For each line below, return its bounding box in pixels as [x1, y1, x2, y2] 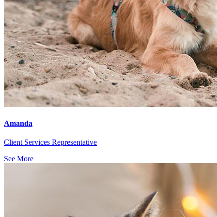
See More [4, 155, 33, 163]
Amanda [4, 119, 32, 128]
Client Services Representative [4, 138, 97, 147]
